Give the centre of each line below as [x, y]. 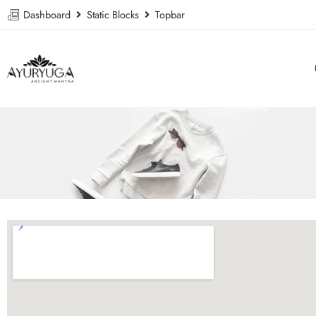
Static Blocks [113, 14]
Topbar [167, 14]
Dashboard [48, 14]
